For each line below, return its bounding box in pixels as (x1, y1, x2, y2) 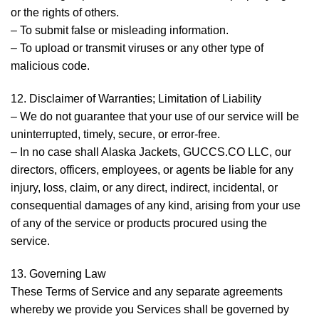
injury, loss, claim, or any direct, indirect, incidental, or (11, 181, 278, 194)
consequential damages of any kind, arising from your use (11, 199, 300, 211)
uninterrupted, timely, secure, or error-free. (11, 127, 220, 140)
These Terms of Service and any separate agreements (11, 285, 283, 298)
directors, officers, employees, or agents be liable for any (11, 163, 293, 176)
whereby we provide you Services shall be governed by (11, 303, 289, 315)
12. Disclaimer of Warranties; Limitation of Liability (11, 92, 261, 105)
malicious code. (11, 60, 90, 73)
